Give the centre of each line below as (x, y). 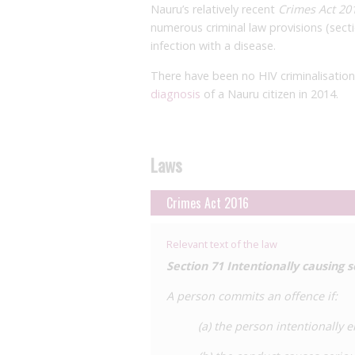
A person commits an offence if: (252, 296)
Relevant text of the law (222, 244)
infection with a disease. (213, 46)
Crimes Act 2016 (208, 203)
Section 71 (195, 266)
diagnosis (176, 94)
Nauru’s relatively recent (214, 9)
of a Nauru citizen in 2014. (269, 94)
